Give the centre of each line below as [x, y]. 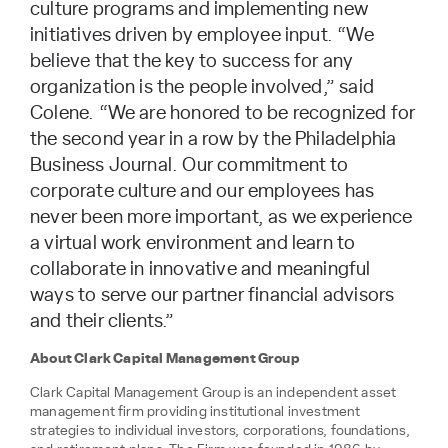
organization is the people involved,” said [202, 87]
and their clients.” [102, 321]
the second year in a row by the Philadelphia [213, 139]
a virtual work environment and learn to [193, 243]
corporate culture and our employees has [202, 191]
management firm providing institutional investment [195, 411]
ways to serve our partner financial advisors [212, 295]
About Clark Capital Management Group [165, 358]
